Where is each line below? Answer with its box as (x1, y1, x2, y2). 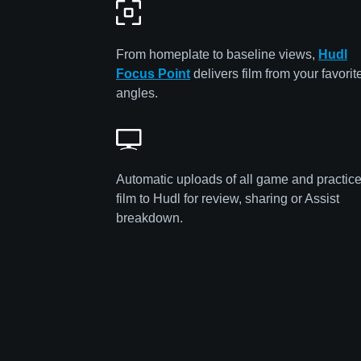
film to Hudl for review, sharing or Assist (116, 192, 339, 206)
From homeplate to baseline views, (116, 48, 318, 62)
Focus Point (116, 67, 190, 81)
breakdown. (116, 211, 183, 226)
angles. (116, 86, 158, 101)
